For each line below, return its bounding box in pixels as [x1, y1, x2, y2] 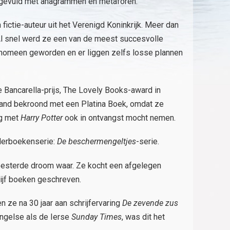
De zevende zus [122, 198, 178, 208]
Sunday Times [71, 212, 122, 222]
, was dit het [122, 212, 165, 222]
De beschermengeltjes [57, 137, 136, 147]
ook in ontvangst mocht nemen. [63, 113, 176, 123]
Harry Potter [21, 113, 63, 123]
